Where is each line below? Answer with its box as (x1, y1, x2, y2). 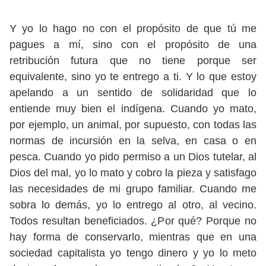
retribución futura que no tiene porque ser (9, 55, 256, 66)
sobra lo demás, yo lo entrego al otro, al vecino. (9, 199, 256, 211)
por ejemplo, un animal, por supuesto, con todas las (9, 119, 256, 131)
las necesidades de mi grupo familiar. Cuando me (9, 183, 256, 195)
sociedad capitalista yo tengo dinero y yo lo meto (9, 247, 256, 259)
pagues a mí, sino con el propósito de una (9, 39, 256, 50)
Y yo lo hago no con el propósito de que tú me (9, 23, 256, 34)
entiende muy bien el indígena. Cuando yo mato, (9, 103, 256, 115)
